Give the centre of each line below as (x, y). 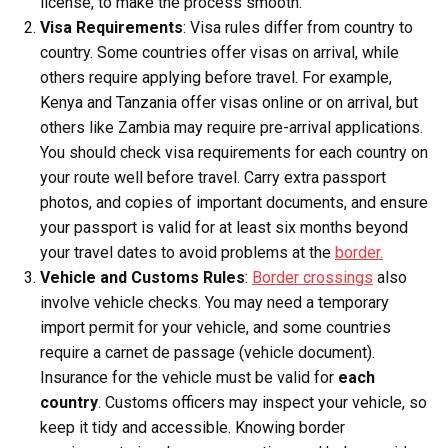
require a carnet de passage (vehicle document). (207, 353)
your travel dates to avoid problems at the (187, 253)
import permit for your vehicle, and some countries (215, 328)
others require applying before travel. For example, (216, 78)
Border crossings (312, 278)
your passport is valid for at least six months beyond (224, 228)
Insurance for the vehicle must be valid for (189, 378)
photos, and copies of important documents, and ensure (234, 203)
